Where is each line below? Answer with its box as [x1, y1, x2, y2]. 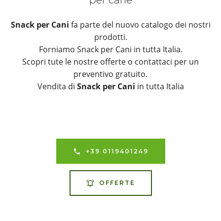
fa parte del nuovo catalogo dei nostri [69, 19, 211, 31]
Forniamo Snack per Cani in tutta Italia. [38, 44, 183, 55]
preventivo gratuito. [74, 69, 147, 80]
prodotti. [94, 32, 127, 43]
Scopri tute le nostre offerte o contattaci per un [22, 56, 199, 68]
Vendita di [37, 81, 77, 92]
